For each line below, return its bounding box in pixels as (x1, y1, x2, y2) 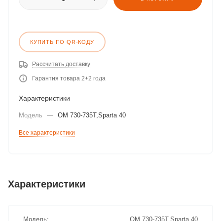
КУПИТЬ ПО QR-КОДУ (30, 39, 94, 45)
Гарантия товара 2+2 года (32, 75, 106, 82)
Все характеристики (19, 129, 75, 136)
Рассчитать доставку (32, 61, 90, 68)
